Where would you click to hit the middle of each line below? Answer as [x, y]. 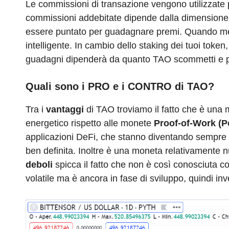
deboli [39, 165]
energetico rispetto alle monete [90, 123]
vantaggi [64, 110]
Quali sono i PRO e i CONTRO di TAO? [120, 87]
